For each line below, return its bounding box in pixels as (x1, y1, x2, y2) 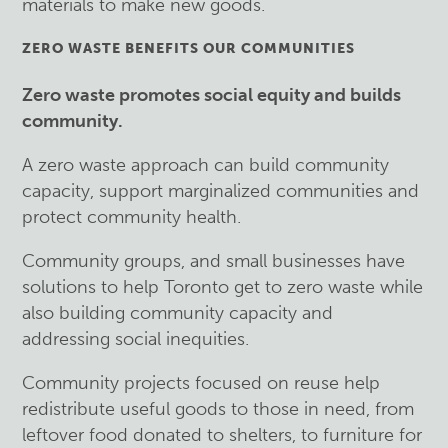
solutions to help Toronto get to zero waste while (22, 275, 424, 298)
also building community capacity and (22, 301, 334, 324)
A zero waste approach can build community (22, 153, 390, 176)
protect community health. (22, 205, 242, 228)
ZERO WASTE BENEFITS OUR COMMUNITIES (22, 39, 356, 57)
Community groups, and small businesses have (22, 249, 406, 272)
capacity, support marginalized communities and (22, 179, 420, 202)
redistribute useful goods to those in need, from (22, 397, 415, 420)
